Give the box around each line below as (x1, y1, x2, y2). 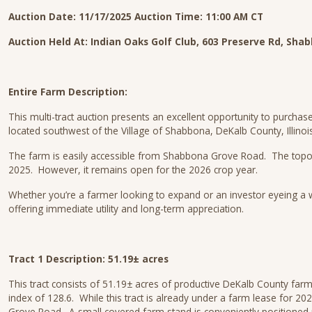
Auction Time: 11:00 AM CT (134, 10, 263, 23)
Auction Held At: (8, 35, 91, 48)
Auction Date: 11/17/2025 (8, 10, 134, 23)
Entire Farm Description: (8, 85, 127, 98)
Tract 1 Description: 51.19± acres (8, 252, 169, 265)
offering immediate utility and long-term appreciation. (8, 202, 244, 215)
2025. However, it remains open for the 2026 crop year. (8, 163, 263, 176)
